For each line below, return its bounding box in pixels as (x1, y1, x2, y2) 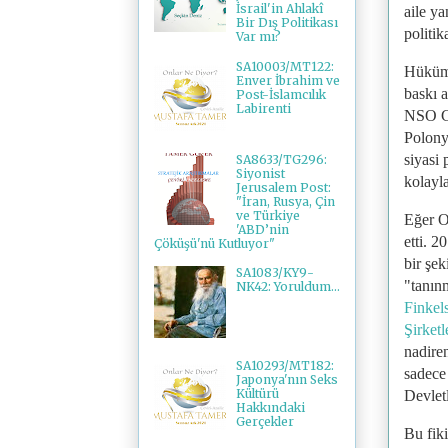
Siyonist (235, 165, 285, 181)
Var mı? (235, 29, 281, 45)
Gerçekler (235, 414, 294, 430)
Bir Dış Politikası (235, 15, 338, 31)
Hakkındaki (235, 400, 305, 416)
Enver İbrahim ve (235, 72, 340, 88)
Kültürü (235, 386, 279, 402)
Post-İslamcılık (235, 86, 326, 102)
